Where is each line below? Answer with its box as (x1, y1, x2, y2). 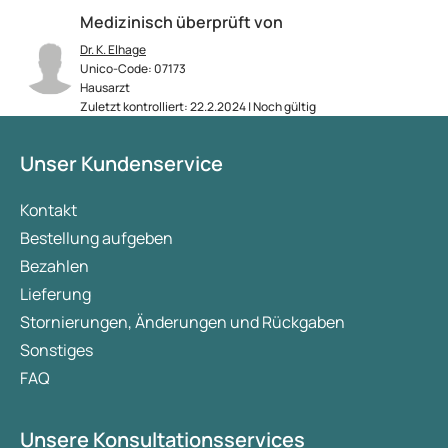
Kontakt (20, 199, 77, 222)
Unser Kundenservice (20, 150, 223, 178)
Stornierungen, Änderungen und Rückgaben (20, 311, 345, 334)
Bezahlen (20, 255, 89, 278)
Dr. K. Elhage (80, 41, 146, 59)
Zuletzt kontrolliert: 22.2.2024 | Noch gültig (80, 98, 316, 116)
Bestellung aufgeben (20, 227, 173, 250)
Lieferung (20, 283, 91, 306)
